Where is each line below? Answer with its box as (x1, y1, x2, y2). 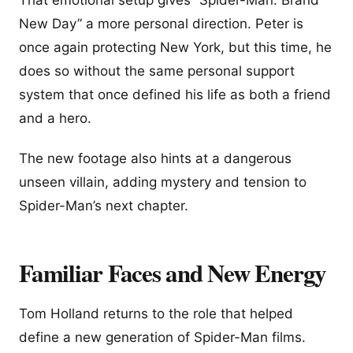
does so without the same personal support (19, 62, 295, 79)
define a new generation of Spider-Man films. (19, 329, 306, 346)
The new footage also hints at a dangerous (19, 150, 292, 167)
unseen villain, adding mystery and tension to (19, 174, 307, 191)
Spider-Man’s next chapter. (19, 198, 188, 214)
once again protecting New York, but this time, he (19, 39, 332, 55)
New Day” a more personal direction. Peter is (19, 15, 303, 32)
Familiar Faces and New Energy (19, 254, 327, 291)
